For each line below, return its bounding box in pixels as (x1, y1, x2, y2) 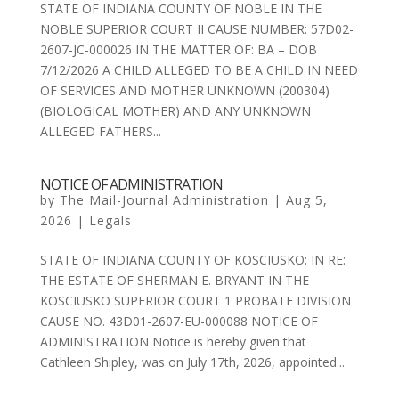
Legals (88, 211, 132, 229)
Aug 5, (285, 191, 328, 208)
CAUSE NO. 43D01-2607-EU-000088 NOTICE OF (39, 312, 318, 330)
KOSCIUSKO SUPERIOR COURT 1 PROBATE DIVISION (39, 291, 351, 309)
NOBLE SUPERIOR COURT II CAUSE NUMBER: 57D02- (39, 20, 354, 37)
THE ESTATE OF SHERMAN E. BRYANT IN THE (39, 271, 309, 289)
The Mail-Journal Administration (59, 191, 269, 208)
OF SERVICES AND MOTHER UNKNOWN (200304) (39, 81, 330, 99)
